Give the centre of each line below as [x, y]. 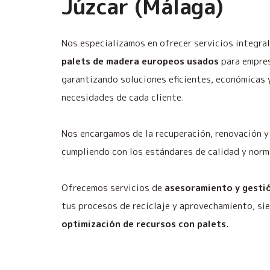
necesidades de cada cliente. [123, 97]
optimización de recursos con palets [144, 224]
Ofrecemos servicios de [113, 188]
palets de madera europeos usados [140, 61]
